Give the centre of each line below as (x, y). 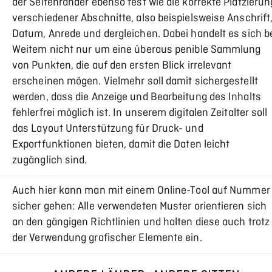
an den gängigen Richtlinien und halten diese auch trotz (141, 223)
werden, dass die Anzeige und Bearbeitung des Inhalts (137, 97)
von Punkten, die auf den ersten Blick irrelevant (122, 66)
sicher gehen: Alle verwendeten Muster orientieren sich (140, 207)
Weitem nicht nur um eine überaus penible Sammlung (137, 50)
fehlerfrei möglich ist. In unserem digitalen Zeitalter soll (140, 113)
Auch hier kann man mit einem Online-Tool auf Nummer (141, 191)
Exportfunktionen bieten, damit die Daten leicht (121, 145)
